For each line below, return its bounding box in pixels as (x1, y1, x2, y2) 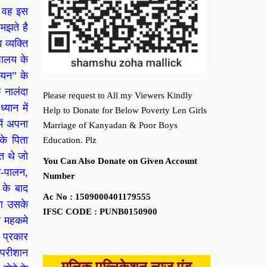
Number (42, 171, 75, 181)
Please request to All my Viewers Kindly (42, 91, 193, 100)
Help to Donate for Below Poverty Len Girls (42, 105, 207, 115)
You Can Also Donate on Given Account (42, 156, 197, 166)
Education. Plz (42, 135, 97, 145)
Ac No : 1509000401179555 (42, 192, 151, 201)
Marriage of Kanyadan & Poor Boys (42, 120, 178, 130)
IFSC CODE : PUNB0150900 (42, 207, 157, 216)
